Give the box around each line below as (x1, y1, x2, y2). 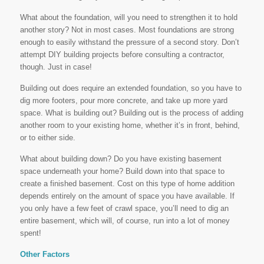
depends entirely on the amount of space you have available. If (19, 192, 235, 201)
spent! (19, 229, 41, 238)
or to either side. (19, 133, 75, 143)
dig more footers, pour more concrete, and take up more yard (19, 96, 227, 105)
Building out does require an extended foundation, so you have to (19, 84, 242, 93)
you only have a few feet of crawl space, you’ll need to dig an (19, 204, 229, 213)
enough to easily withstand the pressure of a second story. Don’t (19, 38, 239, 47)
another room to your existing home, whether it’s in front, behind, (19, 121, 240, 130)
